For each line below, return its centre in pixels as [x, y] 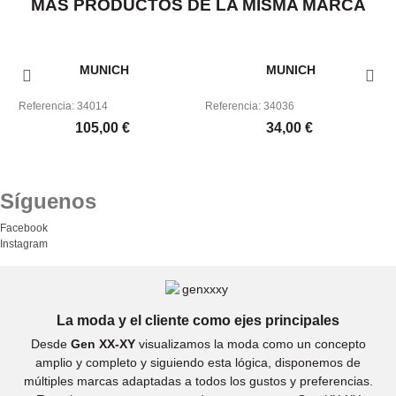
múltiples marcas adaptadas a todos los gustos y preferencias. [198, 381]
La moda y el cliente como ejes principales [198, 320]
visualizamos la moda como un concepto [250, 344]
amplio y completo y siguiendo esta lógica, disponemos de [198, 362]
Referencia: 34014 [63, 106]
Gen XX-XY [103, 344]
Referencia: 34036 [250, 106]
